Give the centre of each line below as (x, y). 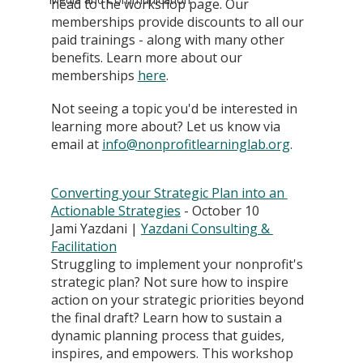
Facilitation (83, 247)
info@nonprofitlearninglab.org (196, 145)
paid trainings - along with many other (169, 40)
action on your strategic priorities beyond (179, 300)
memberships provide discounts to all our (179, 22)
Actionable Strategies (115, 211)
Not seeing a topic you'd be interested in (175, 109)
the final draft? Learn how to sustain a (168, 318)
